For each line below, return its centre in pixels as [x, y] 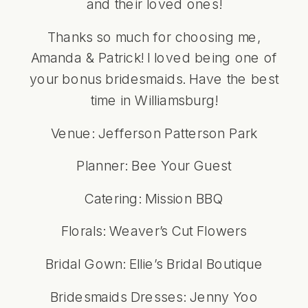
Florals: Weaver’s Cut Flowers [154, 231]
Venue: [75, 132]
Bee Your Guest [181, 165]
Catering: [114, 198]
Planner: [104, 165]
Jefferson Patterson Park [177, 132]
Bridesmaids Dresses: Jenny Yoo [154, 296]
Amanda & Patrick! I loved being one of [154, 57]
